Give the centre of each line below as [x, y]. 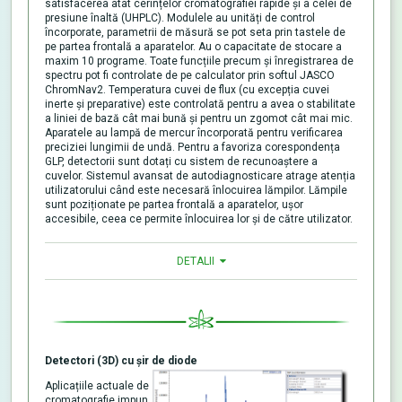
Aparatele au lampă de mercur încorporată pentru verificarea [194, 133]
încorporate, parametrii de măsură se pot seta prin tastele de [195, 33]
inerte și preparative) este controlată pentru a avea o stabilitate [200, 105]
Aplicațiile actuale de [97, 386]
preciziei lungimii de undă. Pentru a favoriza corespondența [192, 148]
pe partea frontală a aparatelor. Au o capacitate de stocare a [193, 47]
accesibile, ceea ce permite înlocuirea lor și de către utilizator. [199, 219]
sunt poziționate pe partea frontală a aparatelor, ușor [174, 205]
